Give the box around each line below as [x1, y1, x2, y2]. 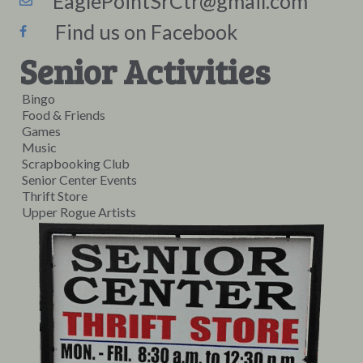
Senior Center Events [22, 172, 137, 188]
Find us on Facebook [39, 19, 237, 45]
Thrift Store [22, 188, 88, 204]
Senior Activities [19, 48, 270, 95]
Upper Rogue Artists [22, 204, 136, 220]
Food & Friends [22, 107, 105, 123]
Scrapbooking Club [22, 156, 130, 172]
